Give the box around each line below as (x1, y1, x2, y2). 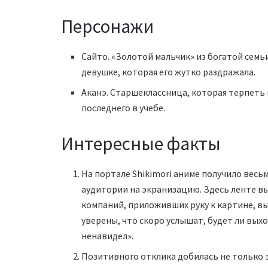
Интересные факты (61, 131, 221, 156)
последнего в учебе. (81, 102, 166, 114)
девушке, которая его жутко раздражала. (81, 66, 256, 78)
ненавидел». (81, 229, 134, 242)
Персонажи (61, 14, 154, 39)
